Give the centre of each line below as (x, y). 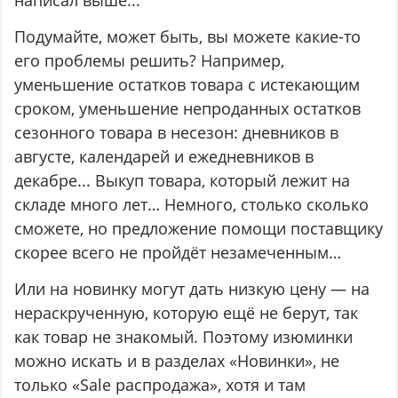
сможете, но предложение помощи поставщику (199, 229)
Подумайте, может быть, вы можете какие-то (188, 37)
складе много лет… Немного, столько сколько (192, 205)
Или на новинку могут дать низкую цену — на (192, 289)
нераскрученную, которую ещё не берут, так (187, 313)
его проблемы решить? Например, (150, 61)
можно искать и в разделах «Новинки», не (177, 361)
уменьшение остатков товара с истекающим (187, 85)
